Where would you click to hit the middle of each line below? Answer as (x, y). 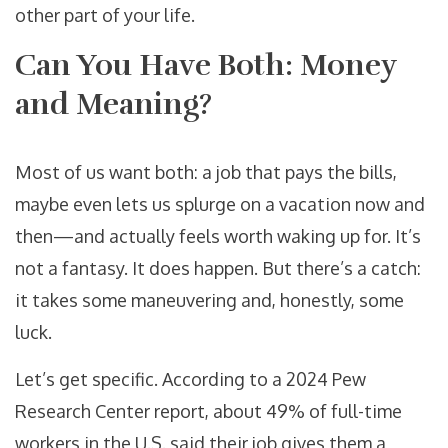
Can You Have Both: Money (205, 66)
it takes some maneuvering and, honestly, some (209, 300)
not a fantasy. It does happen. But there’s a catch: (218, 268)
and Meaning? (113, 105)
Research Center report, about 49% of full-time (208, 411)
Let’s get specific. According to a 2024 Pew (190, 379)
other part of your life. (105, 15)
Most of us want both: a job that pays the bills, (206, 172)
